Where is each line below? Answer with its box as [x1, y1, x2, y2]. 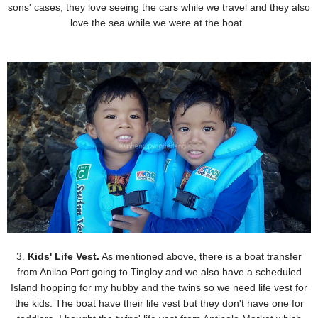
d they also [261, 1, 310, 13]
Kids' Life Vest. [28, 251, 99, 263]
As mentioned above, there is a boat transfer [99, 251, 302, 263]
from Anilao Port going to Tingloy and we [16, 266, 201, 278]
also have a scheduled [200, 266, 302, 278]
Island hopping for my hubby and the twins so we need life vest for [11, 282, 307, 294]
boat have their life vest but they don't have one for [75, 297, 304, 309]
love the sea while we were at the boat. [70, 17, 248, 29]
